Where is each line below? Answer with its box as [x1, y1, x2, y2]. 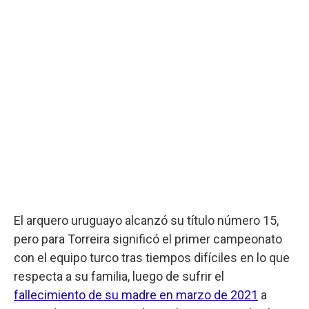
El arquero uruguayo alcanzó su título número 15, [14, 212, 279, 228]
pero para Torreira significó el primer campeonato [14, 231, 282, 246]
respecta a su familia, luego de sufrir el [14, 268, 224, 283]
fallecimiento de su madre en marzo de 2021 [14, 287, 258, 302]
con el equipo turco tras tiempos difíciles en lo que [14, 250, 290, 265]
